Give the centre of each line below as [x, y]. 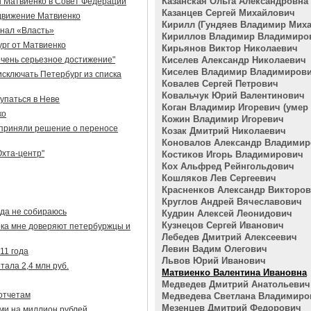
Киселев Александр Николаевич [234, 60]
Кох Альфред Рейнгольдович [228, 166]
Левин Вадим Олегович [215, 249]
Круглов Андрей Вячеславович [232, 202]
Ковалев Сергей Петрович [220, 84]
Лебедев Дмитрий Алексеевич [229, 237]
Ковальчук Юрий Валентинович [233, 95]
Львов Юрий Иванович [214, 261]
